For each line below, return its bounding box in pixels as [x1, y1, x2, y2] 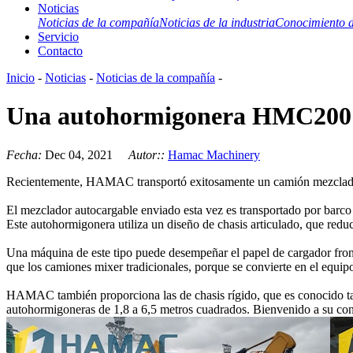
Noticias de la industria [159, 15, 275, 29]
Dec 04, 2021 [45, 147, 128, 162]
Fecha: [6, 147, 45, 162]
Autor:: [128, 147, 168, 162]
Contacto [38, 43, 83, 58]
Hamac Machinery [168, 147, 260, 162]
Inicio [6, 70, 35, 84]
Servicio [38, 29, 79, 43]
